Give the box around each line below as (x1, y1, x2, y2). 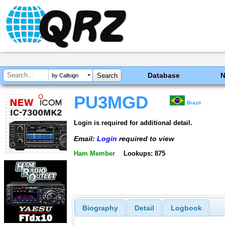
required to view (117, 134, 174, 143)
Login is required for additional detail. (74, 119, 192, 127)
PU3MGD (74, 93, 148, 112)
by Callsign (52, 72, 78, 79)
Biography (82, 204, 118, 212)
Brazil (187, 100, 201, 105)
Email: (74, 134, 97, 143)
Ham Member (74, 150, 115, 158)
